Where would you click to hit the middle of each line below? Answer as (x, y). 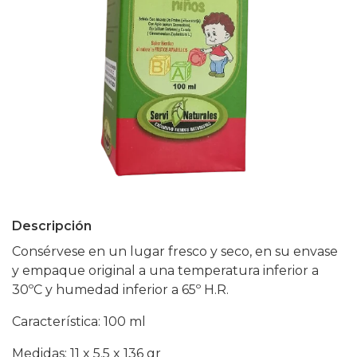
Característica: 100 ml (80, 322)
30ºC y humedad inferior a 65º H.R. (122, 290)
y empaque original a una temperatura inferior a (165, 271)
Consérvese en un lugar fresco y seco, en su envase (175, 251)
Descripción (52, 226)
